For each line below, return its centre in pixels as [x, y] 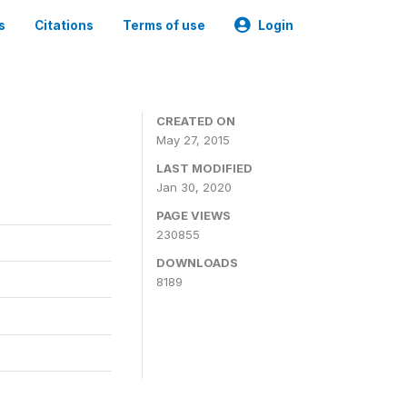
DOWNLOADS [197, 263]
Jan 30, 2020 [194, 187]
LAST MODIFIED [204, 168]
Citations [64, 25]
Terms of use [164, 25]
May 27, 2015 [193, 140]
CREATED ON [196, 121]
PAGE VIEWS [194, 215]
